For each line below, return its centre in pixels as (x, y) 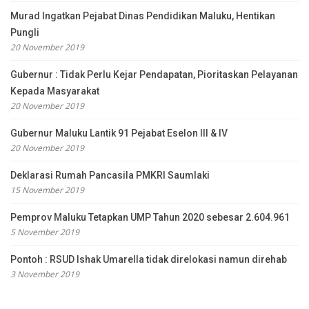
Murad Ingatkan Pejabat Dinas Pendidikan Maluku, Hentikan (143, 16)
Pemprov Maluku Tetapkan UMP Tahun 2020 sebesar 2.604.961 (150, 217)
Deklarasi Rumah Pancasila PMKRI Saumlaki (110, 175)
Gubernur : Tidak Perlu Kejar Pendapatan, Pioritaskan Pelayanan (154, 74)
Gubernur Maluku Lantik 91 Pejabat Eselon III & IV (119, 133)
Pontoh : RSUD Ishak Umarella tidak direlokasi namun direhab (149, 259)
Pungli (25, 32)
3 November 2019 (45, 274)
